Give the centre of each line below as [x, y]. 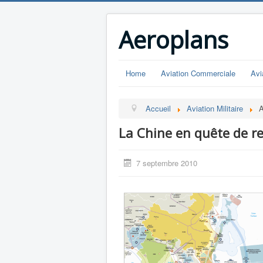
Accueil [159, 108]
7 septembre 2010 [167, 163]
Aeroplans [173, 40]
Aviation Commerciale [198, 73]
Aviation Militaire [215, 108]
